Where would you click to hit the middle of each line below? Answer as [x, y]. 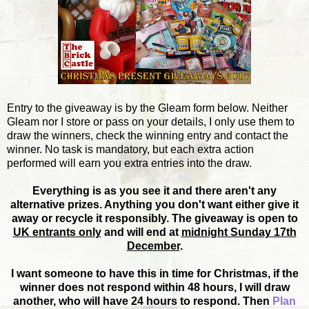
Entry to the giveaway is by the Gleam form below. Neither [147, 108]
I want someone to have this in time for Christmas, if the [154, 273]
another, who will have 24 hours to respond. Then [143, 301]
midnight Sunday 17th [239, 232]
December [153, 246]
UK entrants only [57, 232]
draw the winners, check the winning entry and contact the [148, 135]
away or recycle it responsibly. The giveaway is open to [154, 218]
